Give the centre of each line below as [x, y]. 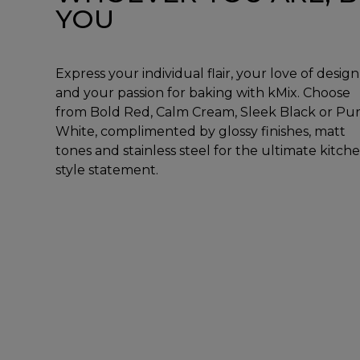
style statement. [106, 170]
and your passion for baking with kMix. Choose [202, 93]
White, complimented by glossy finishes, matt [200, 132]
